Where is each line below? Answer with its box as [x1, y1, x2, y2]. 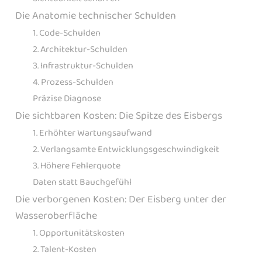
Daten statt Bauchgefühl [33, 174, 132, 189]
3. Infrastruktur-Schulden [33, 58, 133, 73]
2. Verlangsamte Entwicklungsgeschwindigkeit [33, 142, 219, 157]
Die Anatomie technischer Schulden [15, 7, 176, 24]
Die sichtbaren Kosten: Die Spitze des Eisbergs [15, 107, 222, 124]
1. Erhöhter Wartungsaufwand [33, 125, 152, 140]
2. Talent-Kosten [33, 242, 96, 257]
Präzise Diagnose [33, 91, 101, 106]
